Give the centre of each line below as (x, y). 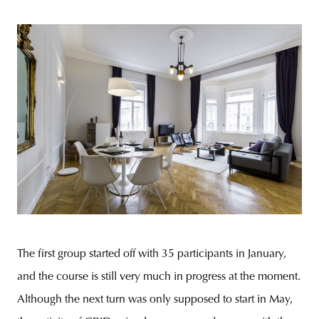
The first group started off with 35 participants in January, (152, 255)
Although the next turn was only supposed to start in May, (155, 300)
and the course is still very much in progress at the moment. (159, 277)
